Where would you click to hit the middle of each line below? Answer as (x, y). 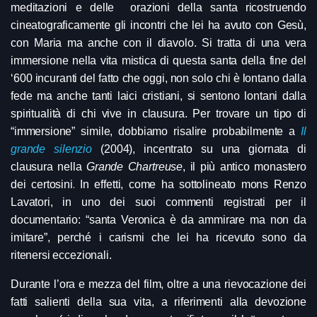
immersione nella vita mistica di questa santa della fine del (158, 60)
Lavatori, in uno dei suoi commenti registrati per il (158, 202)
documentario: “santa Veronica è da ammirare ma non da (158, 219)
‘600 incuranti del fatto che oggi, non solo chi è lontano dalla (158, 78)
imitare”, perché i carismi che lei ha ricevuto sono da (158, 237)
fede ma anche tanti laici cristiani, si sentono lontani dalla (158, 96)
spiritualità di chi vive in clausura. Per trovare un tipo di (158, 113)
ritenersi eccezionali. (63, 255)
